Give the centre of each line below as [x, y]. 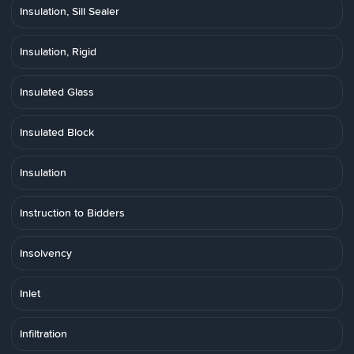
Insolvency [46, 253]
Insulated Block [57, 132]
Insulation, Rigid [58, 51]
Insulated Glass [57, 92]
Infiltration [43, 333]
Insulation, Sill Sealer [70, 11]
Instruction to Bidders [72, 213]
